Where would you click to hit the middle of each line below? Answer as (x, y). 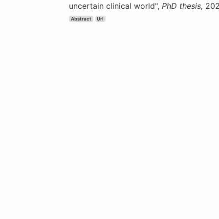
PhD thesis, (184, 6)
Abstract (81, 19)
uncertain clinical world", (115, 6)
